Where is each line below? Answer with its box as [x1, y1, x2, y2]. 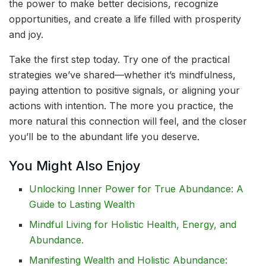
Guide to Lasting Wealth [29, 198, 135, 211]
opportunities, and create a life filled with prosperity [9, 12, 241, 25]
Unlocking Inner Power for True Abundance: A [29, 183, 244, 195]
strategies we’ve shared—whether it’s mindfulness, [9, 68, 236, 81]
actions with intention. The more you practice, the [9, 99, 233, 112]
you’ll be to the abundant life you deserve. [9, 130, 199, 142]
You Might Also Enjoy [9, 158, 140, 174]
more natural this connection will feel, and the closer [9, 115, 247, 127]
